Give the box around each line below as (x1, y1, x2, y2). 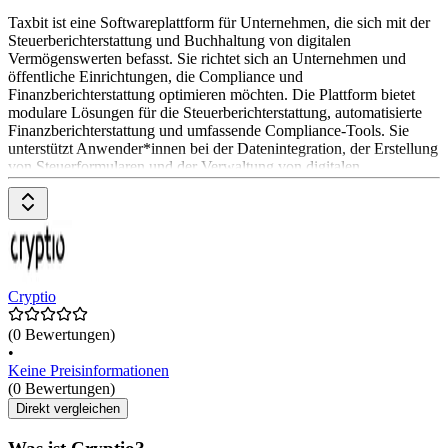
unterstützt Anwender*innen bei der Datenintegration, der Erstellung (8, 139, 438, 157)
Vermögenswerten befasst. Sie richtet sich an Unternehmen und (8, 49, 406, 67)
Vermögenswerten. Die (8, 175, 153, 193)
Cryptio (8, 288, 56, 306)
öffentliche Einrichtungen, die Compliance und (8, 67, 303, 85)
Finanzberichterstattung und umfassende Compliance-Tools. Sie (8, 121, 409, 139)
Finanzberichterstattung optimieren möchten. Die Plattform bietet (8, 85, 415, 103)
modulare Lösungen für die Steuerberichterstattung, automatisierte (8, 103, 422, 121)
